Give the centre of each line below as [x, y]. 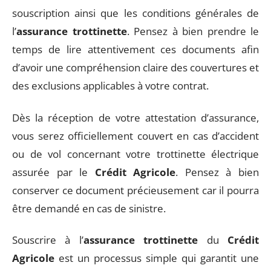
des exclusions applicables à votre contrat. [110, 86]
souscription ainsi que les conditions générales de [135, 13]
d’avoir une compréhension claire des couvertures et [135, 67]
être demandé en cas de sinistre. [89, 208]
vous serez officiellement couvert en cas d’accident [135, 135]
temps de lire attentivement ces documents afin [135, 49]
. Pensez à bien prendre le [193, 31]
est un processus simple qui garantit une [157, 258]
